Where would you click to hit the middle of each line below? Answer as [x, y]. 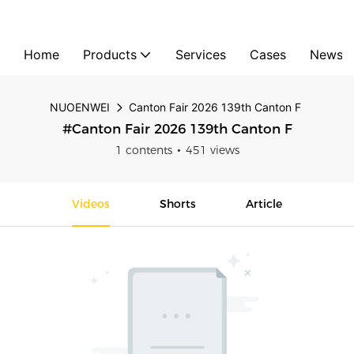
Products [110, 54]
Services [200, 54]
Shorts [178, 203]
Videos [91, 203]
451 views [212, 150]
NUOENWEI [79, 107]
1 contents [143, 150]
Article [264, 203]
